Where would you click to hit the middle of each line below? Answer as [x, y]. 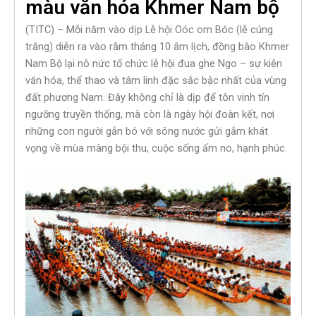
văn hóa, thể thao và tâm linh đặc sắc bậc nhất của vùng [156, 81]
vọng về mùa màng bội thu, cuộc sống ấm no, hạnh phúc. [156, 148]
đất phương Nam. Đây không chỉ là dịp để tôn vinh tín [147, 98]
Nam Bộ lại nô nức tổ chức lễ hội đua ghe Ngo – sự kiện [154, 64]
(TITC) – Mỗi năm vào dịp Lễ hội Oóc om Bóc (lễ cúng [149, 30]
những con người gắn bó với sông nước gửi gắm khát [147, 132]
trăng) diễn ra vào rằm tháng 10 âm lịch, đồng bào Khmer [157, 47]
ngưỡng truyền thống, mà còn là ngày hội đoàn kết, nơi [150, 115]
